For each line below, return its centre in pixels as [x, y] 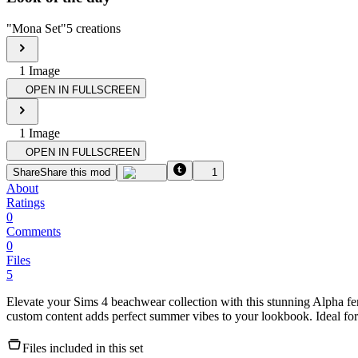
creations [97, 28]
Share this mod [75, 172]
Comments [34, 231]
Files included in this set [83, 348]
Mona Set [36, 28]
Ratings [26, 202]
